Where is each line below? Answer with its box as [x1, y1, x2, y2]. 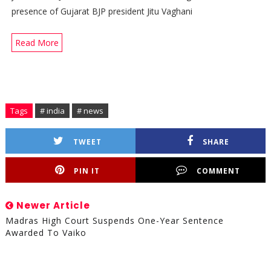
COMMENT [196, 166, 240, 177]
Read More [15, 37, 59, 49]
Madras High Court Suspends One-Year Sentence [5, 215, 224, 227]
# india [39, 105, 65, 117]
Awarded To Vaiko [5, 227, 87, 239]
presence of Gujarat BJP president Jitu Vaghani [11, 5, 192, 18]
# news [76, 105, 103, 117]
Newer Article [13, 199, 90, 212]
